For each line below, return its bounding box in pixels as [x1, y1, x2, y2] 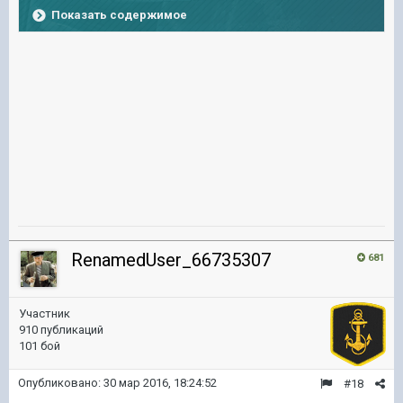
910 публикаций [19, 323, 103, 336]
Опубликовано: [18, 376, 103, 390]
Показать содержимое [51, 7, 187, 22]
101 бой [19, 339, 60, 353]
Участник [19, 307, 70, 320]
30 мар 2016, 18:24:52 [103, 376, 217, 390]
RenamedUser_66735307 [71, 249, 271, 271]
